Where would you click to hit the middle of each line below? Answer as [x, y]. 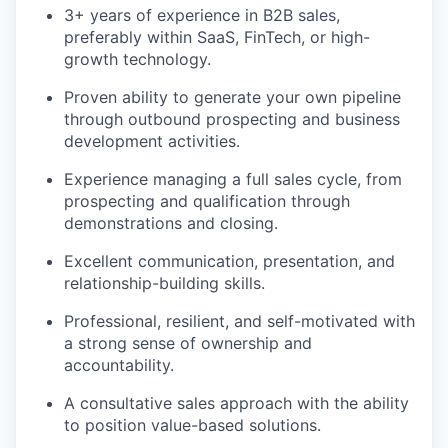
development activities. [152, 141]
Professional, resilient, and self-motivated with [239, 321]
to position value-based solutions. [192, 425]
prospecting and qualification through [207, 201]
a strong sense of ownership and [188, 343]
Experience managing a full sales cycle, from [233, 179]
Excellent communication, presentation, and [229, 261]
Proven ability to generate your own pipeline [232, 97]
